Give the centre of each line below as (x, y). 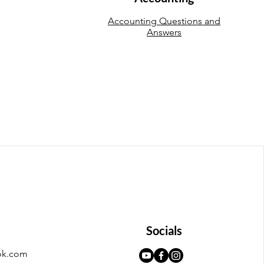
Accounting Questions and (164, 21)
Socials (164, 230)
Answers (164, 32)
